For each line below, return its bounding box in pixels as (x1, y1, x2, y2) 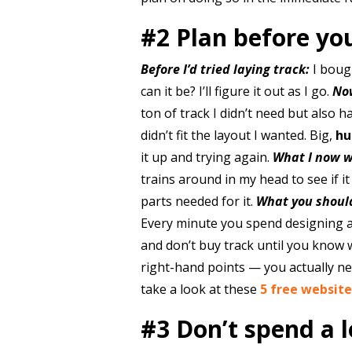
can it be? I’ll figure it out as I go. (140, 82, 332, 100)
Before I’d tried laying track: (140, 60, 310, 78)
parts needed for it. (140, 192, 256, 210)
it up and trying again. (140, 148, 273, 166)
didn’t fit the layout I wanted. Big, (140, 126, 335, 144)
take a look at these (140, 280, 260, 298)
